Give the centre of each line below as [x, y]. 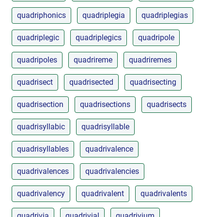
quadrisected [91, 82]
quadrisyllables [43, 149]
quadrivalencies [112, 171]
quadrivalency [41, 193]
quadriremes [150, 60]
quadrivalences [43, 171]
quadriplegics [99, 37]
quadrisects [167, 104]
